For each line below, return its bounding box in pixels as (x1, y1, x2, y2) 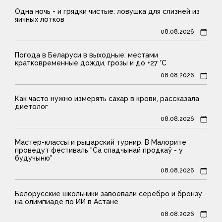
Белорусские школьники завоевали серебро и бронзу (15, 189, 202, 198)
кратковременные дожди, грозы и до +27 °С (15, 58, 166, 67)
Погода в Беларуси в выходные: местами (15, 51, 158, 59)
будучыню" (15, 154, 53, 162)
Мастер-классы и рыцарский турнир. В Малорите (15, 138, 186, 146)
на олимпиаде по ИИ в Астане (15, 197, 118, 206)
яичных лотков (15, 15, 64, 23)
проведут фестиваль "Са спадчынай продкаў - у (15, 146, 183, 154)
